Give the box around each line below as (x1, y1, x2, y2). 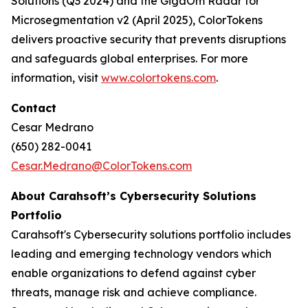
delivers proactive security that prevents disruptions (11, 32, 286, 46)
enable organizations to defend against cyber (11, 266, 256, 280)
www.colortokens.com (101, 71, 216, 85)
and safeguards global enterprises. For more (11, 52, 248, 65)
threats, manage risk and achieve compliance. (11, 285, 256, 299)
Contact (11, 101, 56, 115)
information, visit (11, 71, 101, 85)
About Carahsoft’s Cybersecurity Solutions (11, 189, 256, 203)
